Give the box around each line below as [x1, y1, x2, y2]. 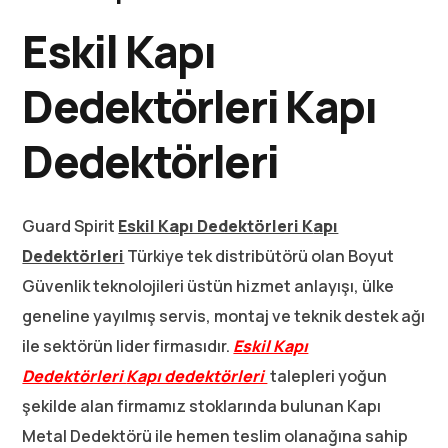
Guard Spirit [22, 215, 119, 237]
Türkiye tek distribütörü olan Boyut [124, 245, 395, 267]
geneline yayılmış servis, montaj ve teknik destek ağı [22, 305, 426, 327]
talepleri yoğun [267, 365, 388, 387]
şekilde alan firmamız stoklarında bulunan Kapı [22, 395, 382, 417]
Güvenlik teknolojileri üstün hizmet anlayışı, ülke [22, 275, 395, 297]
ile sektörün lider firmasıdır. [22, 335, 234, 357]
